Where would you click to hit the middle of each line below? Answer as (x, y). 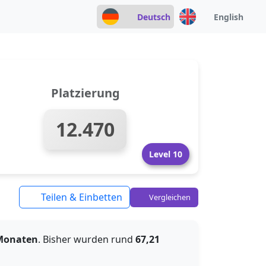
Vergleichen (169, 197)
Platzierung (85, 93)
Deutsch (153, 17)
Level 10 (166, 154)
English (229, 17)
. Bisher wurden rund (87, 239)
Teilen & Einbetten (80, 197)
